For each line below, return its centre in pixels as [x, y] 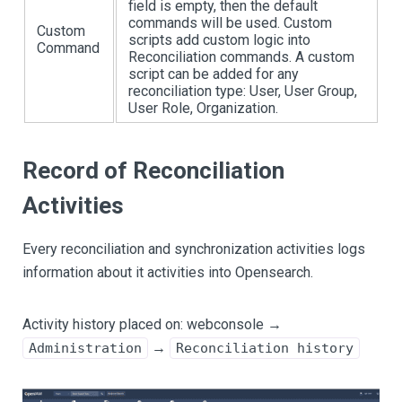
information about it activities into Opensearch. [168, 272]
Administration [85, 348]
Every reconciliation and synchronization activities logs [194, 249]
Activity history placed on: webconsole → [152, 324]
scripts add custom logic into [219, 39]
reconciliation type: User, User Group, [243, 91]
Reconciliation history [265, 348]
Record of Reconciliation [153, 170]
